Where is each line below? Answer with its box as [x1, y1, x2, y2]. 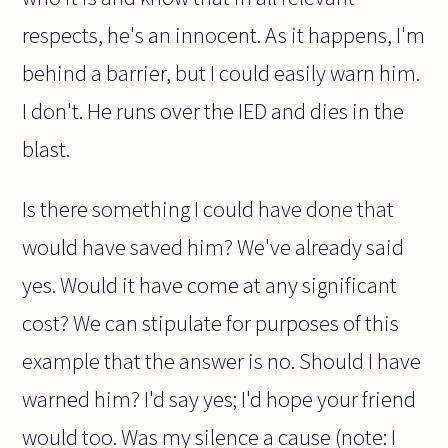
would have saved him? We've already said [22, 232, 405, 261]
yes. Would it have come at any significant [22, 270, 398, 299]
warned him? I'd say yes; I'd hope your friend [22, 384, 417, 413]
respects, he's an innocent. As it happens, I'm [22, 20, 426, 49]
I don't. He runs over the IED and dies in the [22, 96, 405, 125]
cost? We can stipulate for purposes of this [22, 308, 400, 337]
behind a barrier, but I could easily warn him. [22, 58, 421, 87]
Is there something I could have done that [22, 194, 395, 223]
